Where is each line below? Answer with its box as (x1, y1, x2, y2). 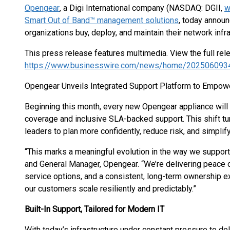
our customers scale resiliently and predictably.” (25, 184, 196, 194)
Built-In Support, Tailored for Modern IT (25, 204, 164, 214)
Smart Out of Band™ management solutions (25, 15, 179, 25)
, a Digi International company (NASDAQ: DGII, (60, 3, 224, 13)
